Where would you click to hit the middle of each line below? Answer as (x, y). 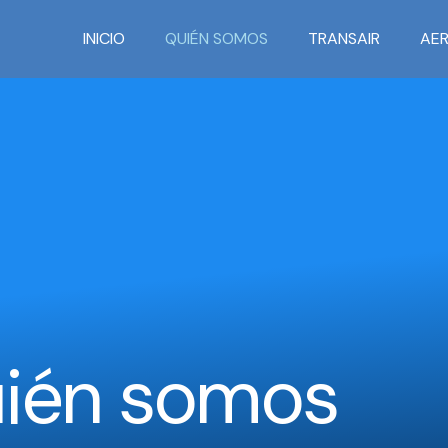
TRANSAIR (344, 38)
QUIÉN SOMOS (216, 38)
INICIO (104, 38)
